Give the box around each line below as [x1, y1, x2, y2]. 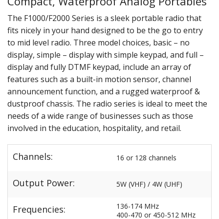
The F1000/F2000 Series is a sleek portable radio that [7, 12, 201, 23]
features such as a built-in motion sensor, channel [7, 73, 191, 85]
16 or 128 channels [116, 153, 176, 162]
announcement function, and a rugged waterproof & [7, 86, 200, 97]
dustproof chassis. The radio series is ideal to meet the [7, 98, 207, 109]
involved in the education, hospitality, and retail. [7, 122, 181, 133]
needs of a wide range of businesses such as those [7, 110, 193, 121]
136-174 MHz [116, 201, 159, 211]
